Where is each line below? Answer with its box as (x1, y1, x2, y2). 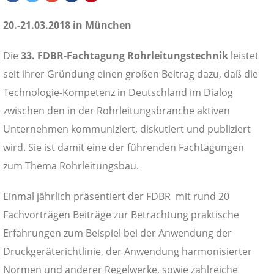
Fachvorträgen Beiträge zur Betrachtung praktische (3, 207, 239, 221)
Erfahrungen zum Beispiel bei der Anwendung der (3, 226, 232, 240)
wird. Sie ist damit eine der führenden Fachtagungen (3, 140, 244, 154)
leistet (228, 48, 259, 62)
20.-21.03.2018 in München (3, 18, 131, 32)
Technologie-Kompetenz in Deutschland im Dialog (3, 85, 233, 99)
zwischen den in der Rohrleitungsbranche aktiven (3, 103, 230, 117)
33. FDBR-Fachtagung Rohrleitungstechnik (21, 48, 228, 62)
